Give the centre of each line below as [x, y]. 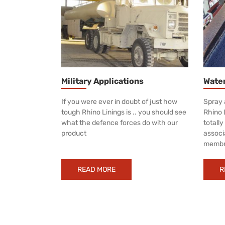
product [74, 133]
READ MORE [96, 169]
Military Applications [102, 81]
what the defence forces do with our [120, 123]
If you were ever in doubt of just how [119, 101]
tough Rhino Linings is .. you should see [124, 112]
